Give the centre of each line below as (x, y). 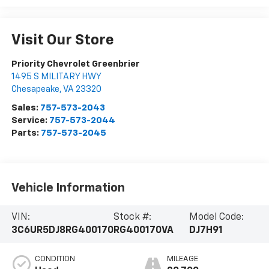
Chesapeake (35, 89)
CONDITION (55, 259)
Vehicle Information (68, 188)
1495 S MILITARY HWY (56, 77)
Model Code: (217, 218)
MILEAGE (183, 259)
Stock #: (132, 218)
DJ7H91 (206, 231)
